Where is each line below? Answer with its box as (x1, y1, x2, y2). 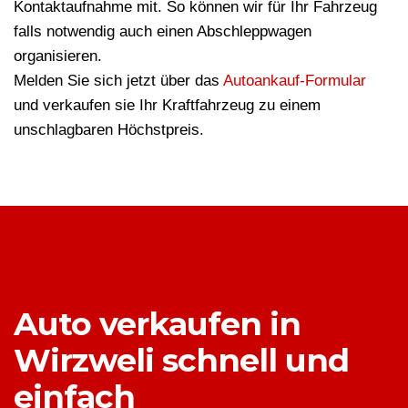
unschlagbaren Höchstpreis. (14, 121, 204, 139)
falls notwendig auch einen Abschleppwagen (14, 23, 311, 41)
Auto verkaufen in (14, 304, 301, 344)
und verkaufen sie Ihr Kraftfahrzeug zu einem (14, 97, 321, 115)
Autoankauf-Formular (223, 72, 366, 90)
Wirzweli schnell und (14, 341, 349, 381)
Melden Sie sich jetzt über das (14, 72, 223, 90)
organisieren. (14, 47, 102, 66)
